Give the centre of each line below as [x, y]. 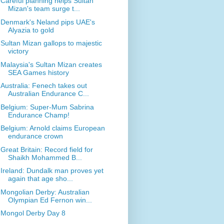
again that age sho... [40, 179]
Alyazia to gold [31, 30]
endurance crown [35, 136]
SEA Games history [38, 72]
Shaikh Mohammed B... [45, 157]
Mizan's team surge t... [44, 9]
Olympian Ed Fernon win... [50, 200]
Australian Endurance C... [48, 94]
